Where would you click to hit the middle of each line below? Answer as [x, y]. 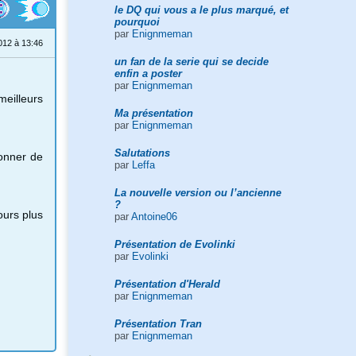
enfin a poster [148, 73]
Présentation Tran [158, 323]
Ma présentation [153, 113]
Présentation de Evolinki [174, 244]
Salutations [142, 153]
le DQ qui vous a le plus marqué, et [201, 10]
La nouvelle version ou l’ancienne [197, 192]
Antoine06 [154, 216]
